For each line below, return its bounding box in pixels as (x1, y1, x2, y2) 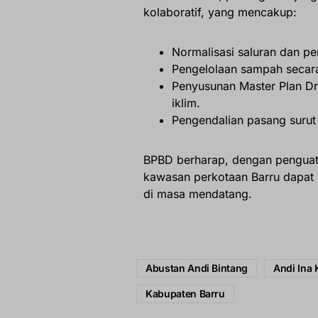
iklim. (172, 96, 200, 111)
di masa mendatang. (143, 187, 252, 202)
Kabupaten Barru (146, 287, 225, 300)
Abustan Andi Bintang (146, 262, 248, 275)
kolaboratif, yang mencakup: (143, 5, 297, 20)
